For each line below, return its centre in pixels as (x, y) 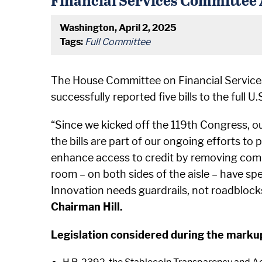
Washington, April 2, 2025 (118, 28)
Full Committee (118, 42)
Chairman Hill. (87, 207)
